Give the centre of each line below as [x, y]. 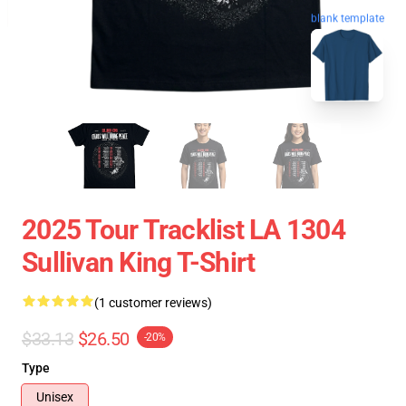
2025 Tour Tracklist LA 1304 [184, 230]
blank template [348, 19]
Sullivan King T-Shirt [139, 262]
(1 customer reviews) [153, 303]
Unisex [55, 397]
